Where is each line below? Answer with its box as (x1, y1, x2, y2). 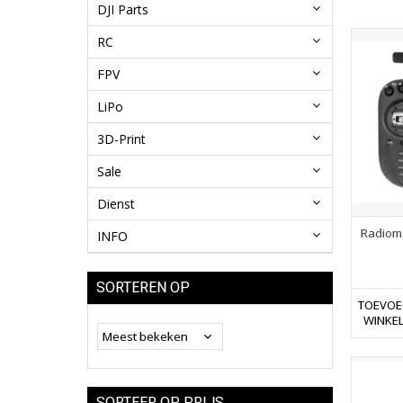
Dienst (97, 195, 135, 213)
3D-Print (97, 130, 146, 148)
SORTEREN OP (96, 279, 190, 297)
